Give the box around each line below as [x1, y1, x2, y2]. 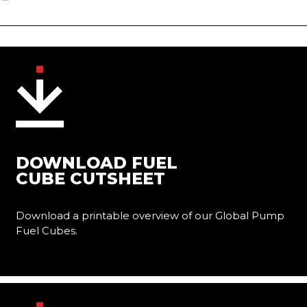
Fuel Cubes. [16, 223, 77, 237]
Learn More [19, 238, 88, 254]
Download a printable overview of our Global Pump [16, 208, 284, 222]
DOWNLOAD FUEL [16, 152, 177, 173]
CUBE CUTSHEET [16, 168, 165, 188]
